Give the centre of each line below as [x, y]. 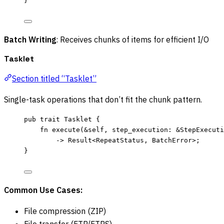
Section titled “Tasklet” [54, 79]
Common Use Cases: [43, 190]
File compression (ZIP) [65, 211]
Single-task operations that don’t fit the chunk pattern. [103, 100]
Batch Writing [30, 40]
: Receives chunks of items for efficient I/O [132, 40]
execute [66, 130]
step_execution [140, 130]
